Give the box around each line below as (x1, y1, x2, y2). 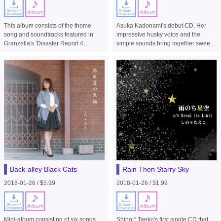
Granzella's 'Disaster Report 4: (4, 40, 85, 47)
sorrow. (116, 49, 136, 56)
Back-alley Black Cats (10, 165, 77, 173)
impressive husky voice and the (116, 31, 200, 38)
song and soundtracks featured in (4, 31, 94, 38)
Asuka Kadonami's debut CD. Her (116, 22, 206, 30)
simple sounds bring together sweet (116, 40, 212, 47)
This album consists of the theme (4, 22, 92, 30)
